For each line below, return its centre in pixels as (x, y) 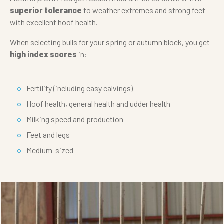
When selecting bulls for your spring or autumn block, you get (110, 42)
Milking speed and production (75, 119)
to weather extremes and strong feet (144, 10)
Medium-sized (50, 150)
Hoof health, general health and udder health (98, 104)
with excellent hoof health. (54, 22)
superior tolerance (46, 10)
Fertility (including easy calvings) (80, 88)
